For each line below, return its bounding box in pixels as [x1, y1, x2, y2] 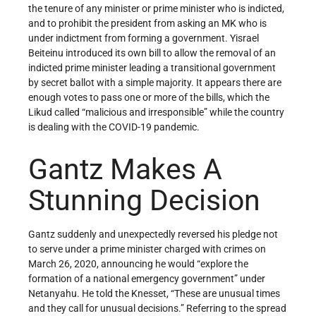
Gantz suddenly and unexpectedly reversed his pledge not [28, 229, 278, 241]
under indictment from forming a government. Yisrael [28, 32, 259, 44]
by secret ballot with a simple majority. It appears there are [28, 76, 281, 88]
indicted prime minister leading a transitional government [28, 61, 276, 73]
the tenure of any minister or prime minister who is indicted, [28, 2, 284, 14]
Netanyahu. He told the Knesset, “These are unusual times [28, 288, 280, 300]
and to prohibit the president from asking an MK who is [28, 17, 267, 29]
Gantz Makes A [28, 152, 222, 186]
